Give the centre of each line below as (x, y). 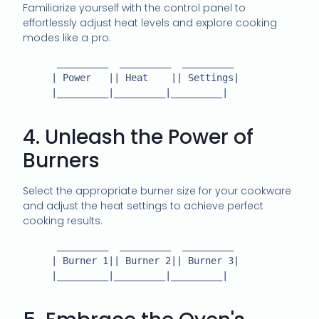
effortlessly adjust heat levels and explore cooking (150, 22)
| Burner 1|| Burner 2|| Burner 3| (37, 260)
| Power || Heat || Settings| (37, 77)
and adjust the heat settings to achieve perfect (143, 205)
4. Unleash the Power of (138, 137)
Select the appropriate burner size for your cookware (157, 190)
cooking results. (63, 220)
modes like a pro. (67, 37)
